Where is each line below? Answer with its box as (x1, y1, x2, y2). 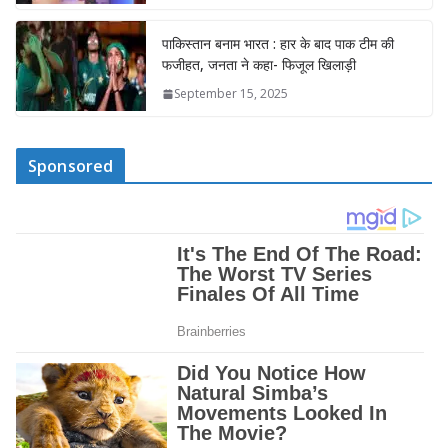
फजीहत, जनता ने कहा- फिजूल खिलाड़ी (162, 55, 356, 75)
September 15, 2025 (174, 85, 288, 103)
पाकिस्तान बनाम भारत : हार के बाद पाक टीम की (162, 34, 394, 54)
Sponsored (28, 155, 114, 178)
